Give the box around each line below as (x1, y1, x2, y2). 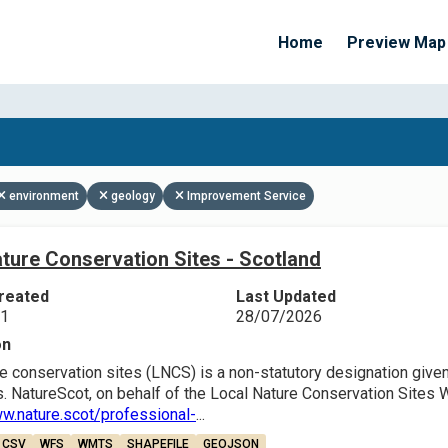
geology (111, 189, 155, 203)
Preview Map (347, 32, 446, 52)
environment (9, 189, 79, 203)
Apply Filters (222, 165, 317, 184)
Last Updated (235, 287, 336, 306)
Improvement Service (187, 189, 306, 203)
